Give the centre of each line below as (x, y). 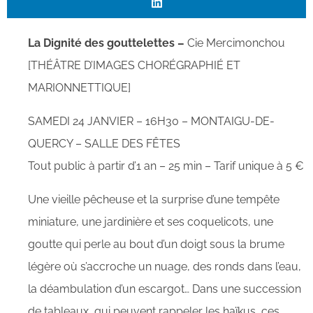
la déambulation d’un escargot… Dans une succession (165, 289)
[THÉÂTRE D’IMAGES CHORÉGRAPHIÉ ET (134, 65)
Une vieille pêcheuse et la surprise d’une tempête (154, 199)
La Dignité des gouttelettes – (106, 43)
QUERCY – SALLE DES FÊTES (104, 144)
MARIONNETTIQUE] (79, 88)
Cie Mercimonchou (235, 43)
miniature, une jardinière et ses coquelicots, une (151, 222)
